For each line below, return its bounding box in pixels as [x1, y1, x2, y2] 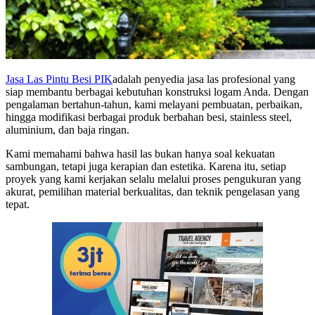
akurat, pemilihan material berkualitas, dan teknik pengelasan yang [6, 185, 300, 198]
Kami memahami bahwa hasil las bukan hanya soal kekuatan [6, 147, 275, 160]
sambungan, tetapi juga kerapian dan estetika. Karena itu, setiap [6, 160, 286, 172]
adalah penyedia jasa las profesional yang [112, 72, 295, 85]
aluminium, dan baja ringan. [6, 123, 129, 136]
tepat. [6, 198, 30, 210]
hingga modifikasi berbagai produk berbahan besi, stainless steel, [6, 110, 292, 123]
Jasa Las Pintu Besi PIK [6, 72, 112, 85]
